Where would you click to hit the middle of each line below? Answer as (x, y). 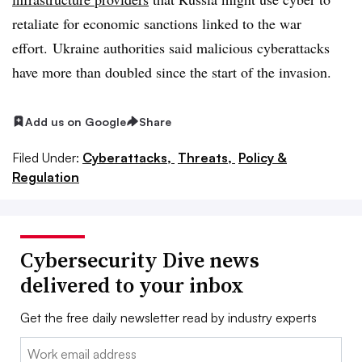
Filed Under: (46, 158)
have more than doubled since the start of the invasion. (174, 72)
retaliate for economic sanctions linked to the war (157, 23)
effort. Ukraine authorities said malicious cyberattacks (171, 47)
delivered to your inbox (132, 286)
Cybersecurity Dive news (140, 261)
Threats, (206, 158)
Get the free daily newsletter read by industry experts (168, 318)
